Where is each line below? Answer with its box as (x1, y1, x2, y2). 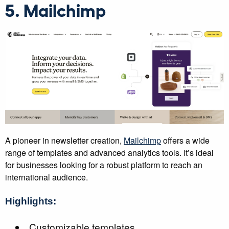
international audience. (5, 171, 88, 184)
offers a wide (161, 134, 210, 147)
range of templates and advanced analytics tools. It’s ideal (5, 147, 214, 159)
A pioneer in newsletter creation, (5, 134, 124, 147)
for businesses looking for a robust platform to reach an (5, 159, 202, 171)
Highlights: (5, 196, 56, 207)
